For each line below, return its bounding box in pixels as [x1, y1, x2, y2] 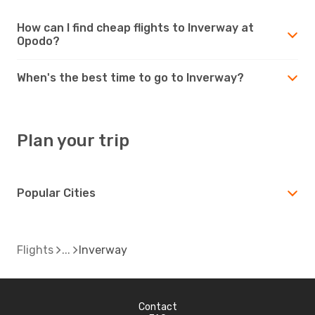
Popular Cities [17, 186, 96, 200]
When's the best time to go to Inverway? [17, 70, 244, 84]
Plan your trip [17, 130, 129, 150]
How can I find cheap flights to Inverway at [17, 20, 254, 34]
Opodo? [17, 34, 60, 48]
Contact [138, 300, 177, 313]
